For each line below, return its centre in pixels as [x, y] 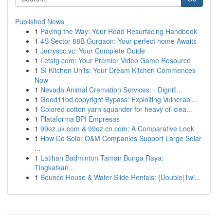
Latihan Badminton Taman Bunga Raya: [102, 158]
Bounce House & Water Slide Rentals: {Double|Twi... [120, 177]
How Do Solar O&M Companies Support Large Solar [121, 138]
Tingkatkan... [54, 167]
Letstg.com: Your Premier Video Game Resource [116, 60]
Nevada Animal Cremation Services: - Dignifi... [111, 90]
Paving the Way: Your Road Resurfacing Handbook [119, 31]
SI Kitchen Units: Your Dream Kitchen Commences [118, 70]
